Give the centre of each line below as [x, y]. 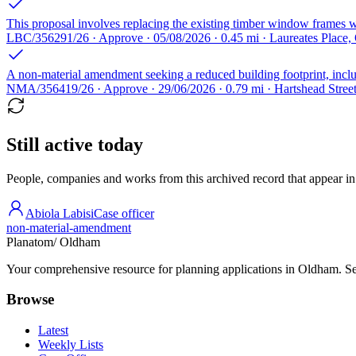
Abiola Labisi [60, 213]
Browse [30, 300]
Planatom [30, 242]
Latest [53, 331]
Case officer [124, 213]
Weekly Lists [71, 345]
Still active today [75, 144]
